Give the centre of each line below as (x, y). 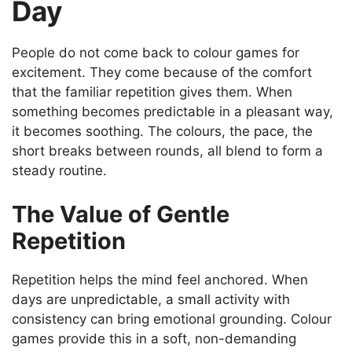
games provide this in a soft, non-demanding (154, 338)
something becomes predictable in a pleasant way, (172, 112)
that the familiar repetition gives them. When (152, 92)
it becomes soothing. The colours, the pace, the (162, 132)
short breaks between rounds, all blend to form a (167, 151)
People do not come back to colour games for (156, 53)
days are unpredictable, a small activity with (151, 299)
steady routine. (59, 171)
